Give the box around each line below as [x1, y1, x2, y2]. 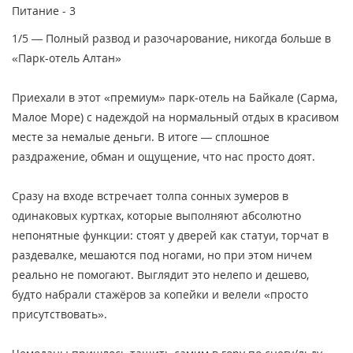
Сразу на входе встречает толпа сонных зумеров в [12, 188, 288, 203]
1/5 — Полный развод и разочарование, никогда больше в [12, 30, 331, 46]
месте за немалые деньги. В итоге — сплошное [12, 128, 269, 144]
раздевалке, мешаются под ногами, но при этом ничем [12, 247, 312, 262]
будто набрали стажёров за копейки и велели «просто [12, 286, 308, 302]
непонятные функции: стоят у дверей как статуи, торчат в [12, 227, 329, 243]
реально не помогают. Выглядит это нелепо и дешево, [12, 266, 309, 282]
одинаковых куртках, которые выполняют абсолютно [12, 207, 301, 223]
